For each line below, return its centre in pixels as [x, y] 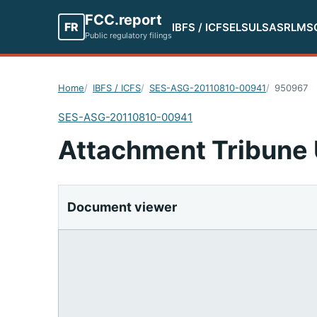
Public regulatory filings [128, 35]
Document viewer [122, 207]
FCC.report [123, 19]
